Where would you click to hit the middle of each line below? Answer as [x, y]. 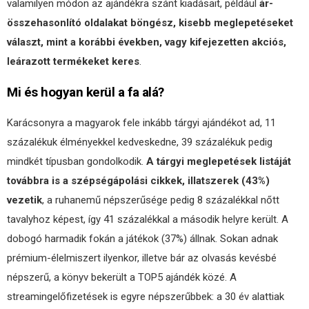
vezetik [24, 200]
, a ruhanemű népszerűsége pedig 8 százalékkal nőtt [161, 200]
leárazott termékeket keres [73, 61]
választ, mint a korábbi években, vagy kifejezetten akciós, [147, 42]
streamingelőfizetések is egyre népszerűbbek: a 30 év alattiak [146, 297]
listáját [275, 161]
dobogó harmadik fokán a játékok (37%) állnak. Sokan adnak [142, 239]
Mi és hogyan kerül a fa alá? [86, 92]
